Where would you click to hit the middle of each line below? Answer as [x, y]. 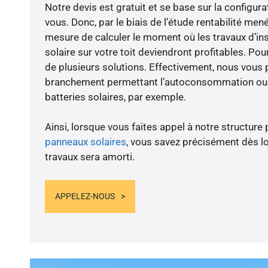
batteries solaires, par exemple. [115, 97]
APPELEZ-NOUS [85, 196]
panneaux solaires [85, 142]
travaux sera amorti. [89, 157]
